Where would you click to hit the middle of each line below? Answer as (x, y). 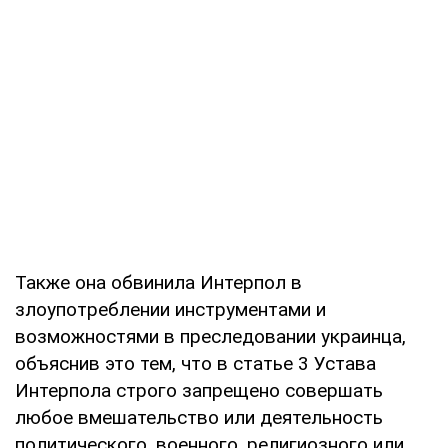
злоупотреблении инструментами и (170, 309)
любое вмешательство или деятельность (199, 417)
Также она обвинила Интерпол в (158, 282)
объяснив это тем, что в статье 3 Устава (195, 363)
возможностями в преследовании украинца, (210, 336)
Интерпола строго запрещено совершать (199, 390)
